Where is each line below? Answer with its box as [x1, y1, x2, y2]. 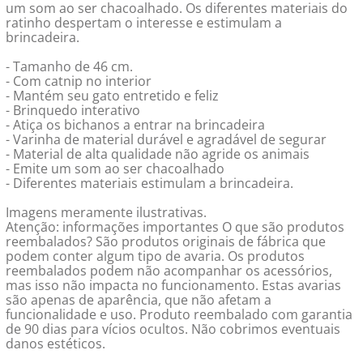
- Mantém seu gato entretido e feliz [5, 87, 219, 105]
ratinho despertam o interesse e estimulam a [5, 14, 282, 32]
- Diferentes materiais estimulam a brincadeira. [5, 174, 293, 192]
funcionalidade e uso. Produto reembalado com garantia [5, 305, 352, 323]
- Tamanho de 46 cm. [5, 58, 133, 75]
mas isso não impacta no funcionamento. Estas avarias [5, 276, 341, 294]
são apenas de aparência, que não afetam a [5, 291, 271, 309]
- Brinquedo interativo [5, 101, 140, 119]
